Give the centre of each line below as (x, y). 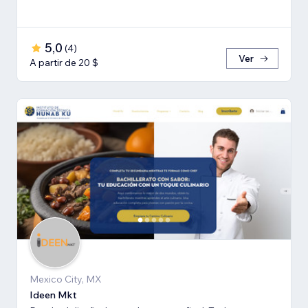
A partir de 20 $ (64, 63)
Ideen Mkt (53, 295)
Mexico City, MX (66, 279)
